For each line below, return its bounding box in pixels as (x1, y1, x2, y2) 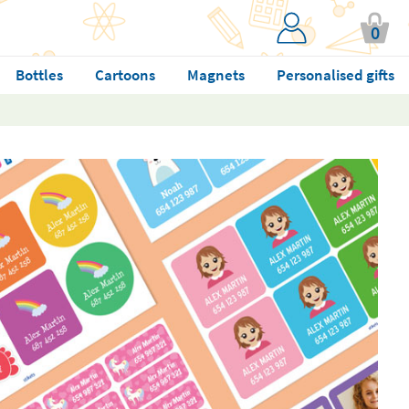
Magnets (186, 65, 245, 85)
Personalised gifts (276, 65, 394, 85)
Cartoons (94, 65, 155, 85)
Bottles (15, 65, 63, 85)
